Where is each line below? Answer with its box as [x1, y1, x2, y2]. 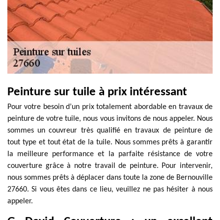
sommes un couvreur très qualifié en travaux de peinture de [7, 127, 213, 135]
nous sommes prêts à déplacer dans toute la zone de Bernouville [7, 174, 213, 182]
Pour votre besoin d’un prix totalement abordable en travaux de [7, 103, 213, 111]
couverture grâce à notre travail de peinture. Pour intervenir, [7, 162, 213, 170]
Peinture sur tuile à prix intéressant [7, 86, 187, 98]
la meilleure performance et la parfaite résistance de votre [7, 150, 213, 158]
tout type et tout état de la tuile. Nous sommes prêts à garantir [7, 138, 213, 146]
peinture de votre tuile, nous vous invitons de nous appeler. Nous [7, 115, 213, 123]
